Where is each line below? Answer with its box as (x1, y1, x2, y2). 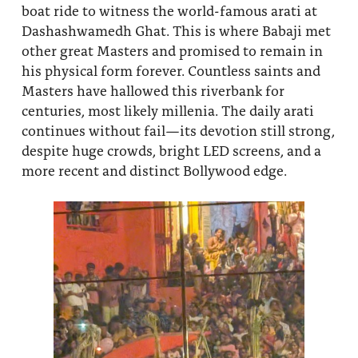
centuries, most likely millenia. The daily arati (21, 100, 314, 121)
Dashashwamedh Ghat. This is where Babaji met (21, 20, 331, 41)
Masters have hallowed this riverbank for (21, 80, 284, 101)
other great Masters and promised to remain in (21, 40, 323, 61)
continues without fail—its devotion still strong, (21, 120, 335, 141)
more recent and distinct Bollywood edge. (21, 160, 287, 181)
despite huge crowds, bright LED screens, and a (21, 140, 321, 161)
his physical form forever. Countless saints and (21, 60, 320, 81)
